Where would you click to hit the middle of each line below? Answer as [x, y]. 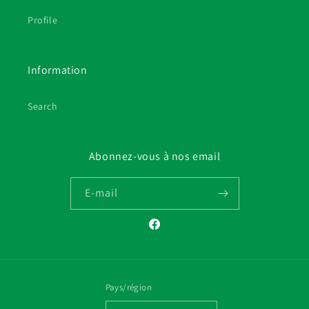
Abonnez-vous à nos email [154, 156]
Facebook [169, 231]
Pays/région [129, 287]
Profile [43, 20]
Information [58, 70]
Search [43, 106]
